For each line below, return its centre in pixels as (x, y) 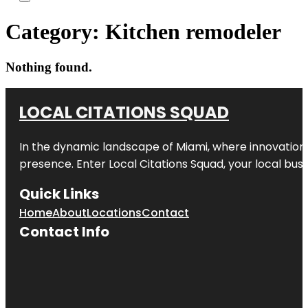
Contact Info (64, 231)
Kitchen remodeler (193, 32)
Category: (55, 32)
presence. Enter (64, 164)
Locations (114, 212)
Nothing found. (49, 67)
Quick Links (59, 194)
